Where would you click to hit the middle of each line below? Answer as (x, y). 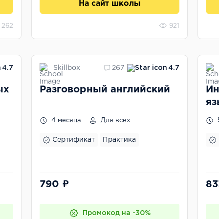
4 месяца (65, 120)
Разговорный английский (105, 89)
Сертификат (74, 140)
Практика (119, 140)
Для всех (114, 120)
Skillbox (67, 68)
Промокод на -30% (116, 213)
